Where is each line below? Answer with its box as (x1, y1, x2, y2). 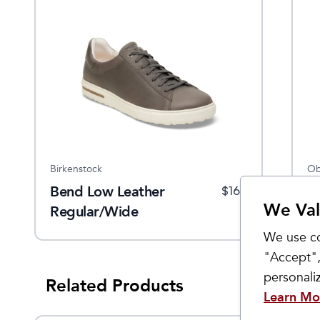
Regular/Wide (50, 201, 138, 221)
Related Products (46, 274, 184, 298)
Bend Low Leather (50, 181, 164, 201)
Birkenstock (50, 161, 102, 176)
